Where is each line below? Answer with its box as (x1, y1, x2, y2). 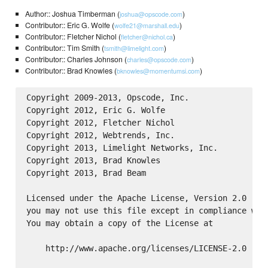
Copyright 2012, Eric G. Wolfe (26, 105, 165, 115)
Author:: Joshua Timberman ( (25, 8, 120, 20)
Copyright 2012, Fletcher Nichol (26, 117, 175, 127)
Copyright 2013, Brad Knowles (26, 155, 160, 165)
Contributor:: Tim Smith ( (25, 42, 104, 54)
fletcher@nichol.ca (120, 32, 173, 42)
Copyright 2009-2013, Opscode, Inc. (26, 92, 189, 102)
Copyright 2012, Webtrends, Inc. (26, 130, 175, 140)
